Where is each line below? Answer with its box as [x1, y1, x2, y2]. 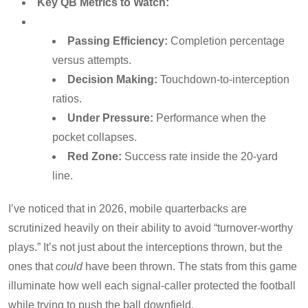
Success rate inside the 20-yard [122, 150, 278, 162]
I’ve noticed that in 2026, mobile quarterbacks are [8, 202, 247, 214]
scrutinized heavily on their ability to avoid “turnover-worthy [8, 221, 293, 234]
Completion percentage [168, 34, 285, 47]
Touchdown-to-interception [157, 73, 289, 85]
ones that [8, 260, 56, 272]
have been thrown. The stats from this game [82, 260, 297, 272]
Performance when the [153, 111, 266, 124]
